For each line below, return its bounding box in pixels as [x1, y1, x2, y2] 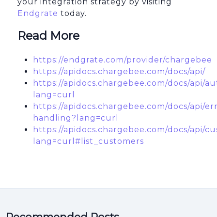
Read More [17, 29, 79, 43]
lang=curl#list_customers [33, 137, 144, 146]
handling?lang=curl [33, 113, 119, 123]
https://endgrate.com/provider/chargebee [33, 55, 212, 65]
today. [58, 9, 87, 18]
